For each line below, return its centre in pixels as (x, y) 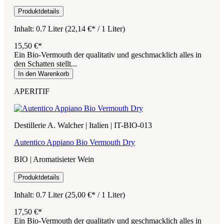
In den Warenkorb (43, 73)
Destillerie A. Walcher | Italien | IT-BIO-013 (83, 125)
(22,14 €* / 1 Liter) (95, 28)
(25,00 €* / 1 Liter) (95, 194)
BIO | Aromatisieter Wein (54, 159)
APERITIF (32, 91)
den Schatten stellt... (45, 63)
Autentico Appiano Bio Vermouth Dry (74, 142)
